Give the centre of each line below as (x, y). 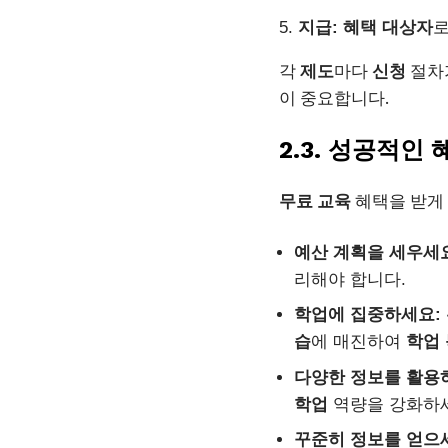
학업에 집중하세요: (367, 314)
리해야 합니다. (350, 279)
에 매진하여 (358, 341)
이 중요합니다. (334, 97)
